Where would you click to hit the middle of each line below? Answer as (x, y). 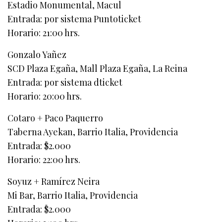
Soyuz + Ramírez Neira (54, 182)
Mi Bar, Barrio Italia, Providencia (73, 195)
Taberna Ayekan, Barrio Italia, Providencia (93, 132)
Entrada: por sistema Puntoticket (75, 19)
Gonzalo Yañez (37, 55)
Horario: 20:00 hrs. (45, 96)
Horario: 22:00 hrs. (44, 160)
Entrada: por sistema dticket (65, 83)
